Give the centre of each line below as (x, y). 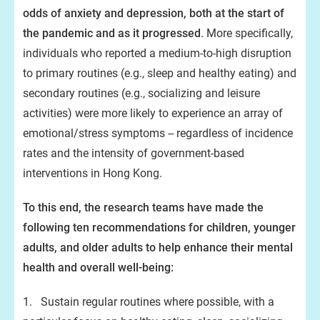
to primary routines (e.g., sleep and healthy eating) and (160, 73)
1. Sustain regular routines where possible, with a (149, 302)
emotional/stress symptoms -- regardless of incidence (158, 133)
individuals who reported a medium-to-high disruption (157, 53)
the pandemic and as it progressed (112, 33)
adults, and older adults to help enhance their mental (158, 247)
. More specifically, (247, 33)
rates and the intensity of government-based (134, 153)
